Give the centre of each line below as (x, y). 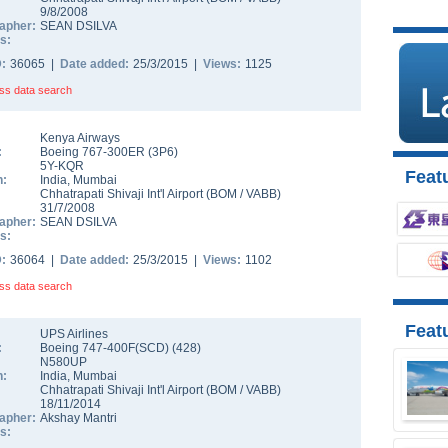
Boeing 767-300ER (94, 152)
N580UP (63, 362)
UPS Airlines (74, 334)
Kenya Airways (80, 138)
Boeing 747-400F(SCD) (106, 348)
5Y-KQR (62, 166)
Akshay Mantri (78, 418)
